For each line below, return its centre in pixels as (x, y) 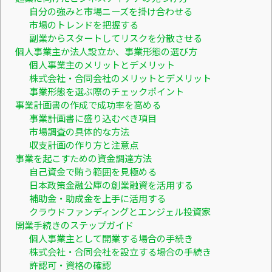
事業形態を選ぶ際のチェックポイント (106, 91)
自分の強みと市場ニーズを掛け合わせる (110, 11)
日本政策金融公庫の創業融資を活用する (111, 184)
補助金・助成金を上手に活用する (97, 198)
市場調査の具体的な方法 (79, 131)
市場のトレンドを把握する (83, 24)
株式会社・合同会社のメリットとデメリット (120, 77)
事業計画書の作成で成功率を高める (88, 104)
